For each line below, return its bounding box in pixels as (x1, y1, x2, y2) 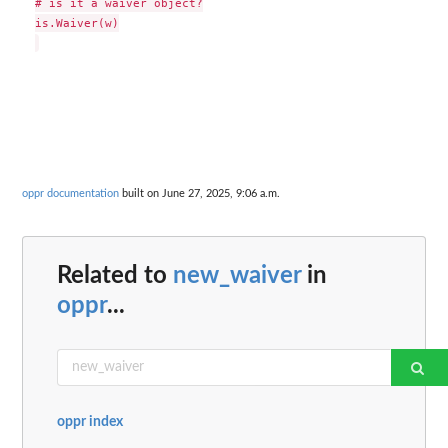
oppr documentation (22, 188, 119, 200)
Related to (57, 263, 173, 288)
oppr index (57, 414, 123, 429)
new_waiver (173, 263, 301, 288)
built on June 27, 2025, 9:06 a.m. (119, 188, 280, 200)
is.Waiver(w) (34, 15, 119, 30)
